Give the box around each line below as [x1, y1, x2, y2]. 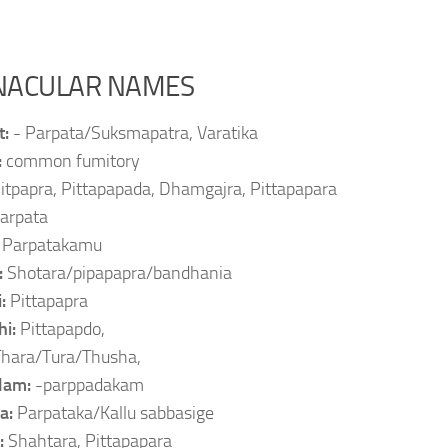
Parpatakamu [2, 234, 102, 256]
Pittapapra [10, 290, 88, 312]
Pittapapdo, [20, 318, 105, 340]
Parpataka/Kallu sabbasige [17, 402, 214, 424]
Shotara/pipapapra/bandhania [7, 262, 232, 284]
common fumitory [6, 150, 140, 172]
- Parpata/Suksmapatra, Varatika [13, 122, 258, 144]
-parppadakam [35, 374, 144, 396]
